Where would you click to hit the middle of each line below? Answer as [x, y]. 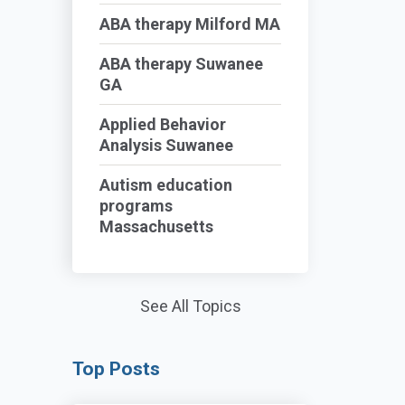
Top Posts [117, 369]
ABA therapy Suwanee [182, 64]
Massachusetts [157, 226]
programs [137, 206]
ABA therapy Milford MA [190, 24]
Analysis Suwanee [167, 145]
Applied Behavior [163, 124]
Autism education [166, 185]
